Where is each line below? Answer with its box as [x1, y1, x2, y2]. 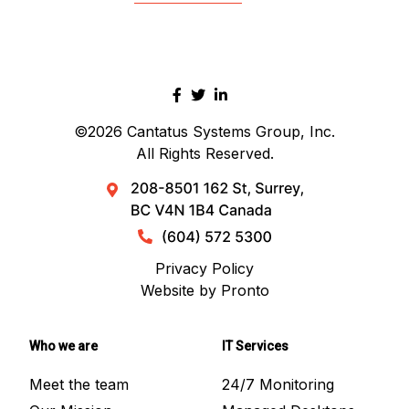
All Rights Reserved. [135, 143, 274, 163]
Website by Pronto [140, 280, 269, 299]
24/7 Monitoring [222, 374, 334, 393]
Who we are [29, 338, 98, 353]
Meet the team [29, 374, 129, 393]
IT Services [222, 338, 288, 353]
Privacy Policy [155, 258, 254, 278]
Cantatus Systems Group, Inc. [127, 121, 335, 141]
